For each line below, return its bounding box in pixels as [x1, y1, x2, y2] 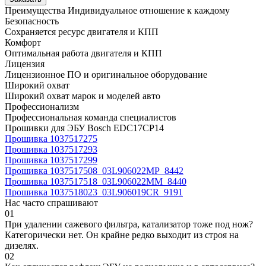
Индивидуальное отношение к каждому [68, 5, 230, 15]
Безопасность [5, 15, 59, 26]
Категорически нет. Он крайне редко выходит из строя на [5, 229, 239, 240]
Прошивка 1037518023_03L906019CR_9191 [5, 186, 183, 197]
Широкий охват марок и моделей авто [5, 90, 160, 101]
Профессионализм [5, 101, 79, 112]
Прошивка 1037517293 [5, 144, 97, 154]
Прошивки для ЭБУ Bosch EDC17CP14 [5, 122, 164, 133]
